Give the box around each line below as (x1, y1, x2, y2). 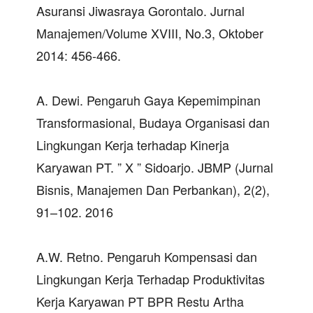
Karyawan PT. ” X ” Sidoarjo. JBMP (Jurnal (36, 157, 273, 176)
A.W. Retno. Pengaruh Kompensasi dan (36, 247, 257, 265)
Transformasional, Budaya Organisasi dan (36, 112, 270, 131)
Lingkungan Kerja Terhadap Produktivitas (36, 269, 265, 288)
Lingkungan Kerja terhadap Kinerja (36, 135, 229, 154)
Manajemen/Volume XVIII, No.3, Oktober (36, 23, 263, 42)
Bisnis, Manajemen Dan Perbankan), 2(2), (36, 180, 270, 198)
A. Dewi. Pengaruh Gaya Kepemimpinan (36, 90, 261, 109)
